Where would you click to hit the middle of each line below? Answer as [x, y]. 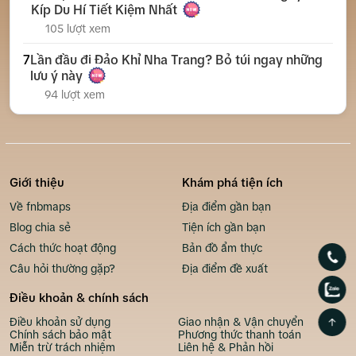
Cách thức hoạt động [63, 248]
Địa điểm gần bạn [226, 207]
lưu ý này [56, 76]
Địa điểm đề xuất [225, 269]
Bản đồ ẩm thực [222, 248]
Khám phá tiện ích [232, 183]
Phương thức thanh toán [240, 335]
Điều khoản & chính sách [79, 298]
